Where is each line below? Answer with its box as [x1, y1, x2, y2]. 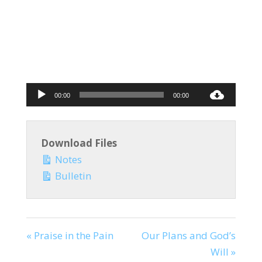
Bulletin [52, 168, 91, 182]
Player [130, 99, 160, 113]
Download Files [40, 136, 117, 150]
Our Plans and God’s [142, 228, 236, 242]
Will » [211, 244, 236, 258]
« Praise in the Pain [26, 228, 113, 242]
